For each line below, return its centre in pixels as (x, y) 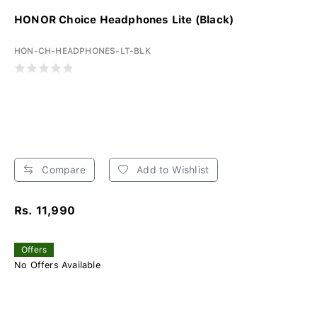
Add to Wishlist (172, 169)
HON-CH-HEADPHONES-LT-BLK (82, 51)
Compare (62, 169)
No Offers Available (57, 265)
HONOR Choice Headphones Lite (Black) (124, 19)
